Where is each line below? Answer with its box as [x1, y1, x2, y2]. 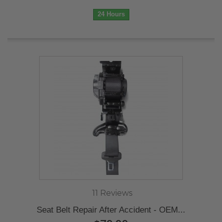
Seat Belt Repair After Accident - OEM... [37, 205, 185, 215]
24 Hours [97, 10, 125, 18]
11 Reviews [92, 188, 132, 198]
